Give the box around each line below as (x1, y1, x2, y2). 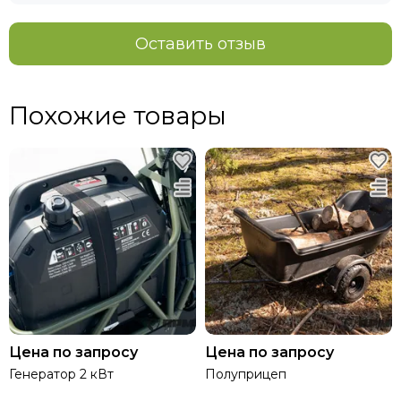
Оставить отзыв (135, 33, 266, 54)
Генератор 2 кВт (9, 365, 114, 382)
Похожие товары (9, 99, 226, 131)
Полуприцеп (205, 365, 286, 382)
